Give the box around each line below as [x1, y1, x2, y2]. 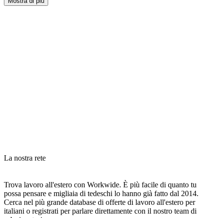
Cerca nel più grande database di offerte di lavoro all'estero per [4, 198, 195, 206]
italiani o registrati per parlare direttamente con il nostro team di [4, 206, 197, 215]
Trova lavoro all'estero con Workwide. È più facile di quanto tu [4, 180, 197, 189]
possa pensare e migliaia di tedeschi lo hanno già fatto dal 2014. [4, 189, 199, 198]
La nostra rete [4, 153, 46, 162]
